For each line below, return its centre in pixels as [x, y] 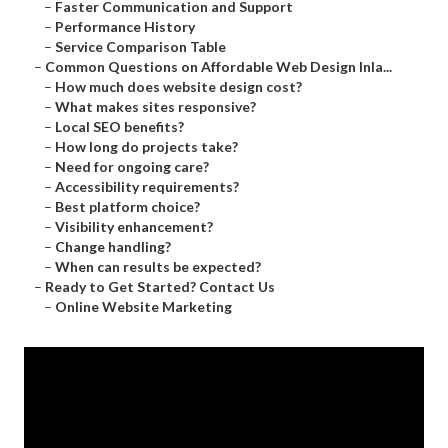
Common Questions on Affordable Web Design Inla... [218, 67]
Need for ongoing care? [132, 167]
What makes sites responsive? [155, 107]
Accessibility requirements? [147, 187]
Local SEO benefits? [119, 127]
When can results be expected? [158, 267]
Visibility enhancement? [134, 227]
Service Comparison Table [140, 47]
